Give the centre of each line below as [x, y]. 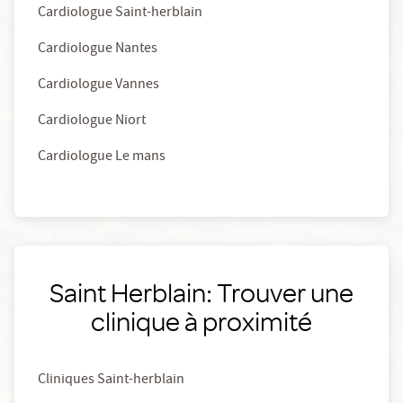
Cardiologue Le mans [102, 158]
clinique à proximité [201, 321]
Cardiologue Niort [92, 122]
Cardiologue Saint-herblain [120, 14]
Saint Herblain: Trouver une [201, 292]
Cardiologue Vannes [99, 86]
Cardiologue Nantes [98, 50]
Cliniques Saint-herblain [111, 381]
